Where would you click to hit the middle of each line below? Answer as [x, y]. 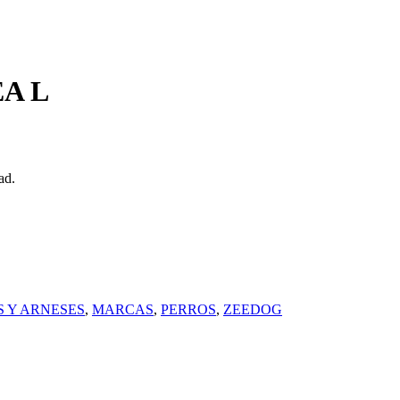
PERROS [188, 310]
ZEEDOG [253, 310]
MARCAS [123, 310]
